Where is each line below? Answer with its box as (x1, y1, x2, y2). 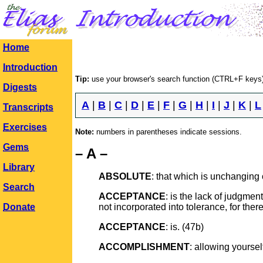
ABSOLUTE (99, 171, 151, 181)
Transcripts (3, 102, 53, 112)
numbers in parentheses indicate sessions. (94, 127, 242, 136)
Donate (3, 202, 35, 212)
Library (3, 162, 35, 172)
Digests (3, 82, 37, 92)
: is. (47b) (166, 222, 204, 232)
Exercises (3, 122, 47, 132)
